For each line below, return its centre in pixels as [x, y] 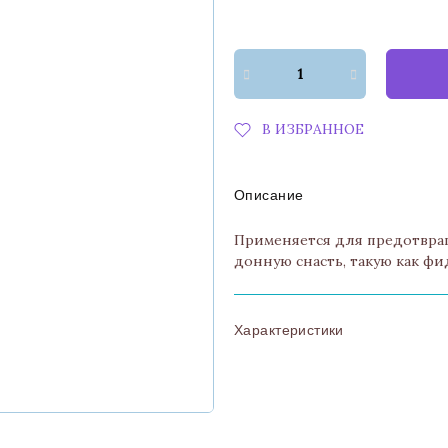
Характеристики [289, 330]
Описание [269, 195]
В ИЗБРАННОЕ [313, 129]
